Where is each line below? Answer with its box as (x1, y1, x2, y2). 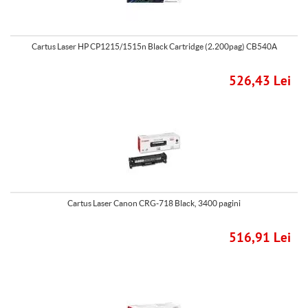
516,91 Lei (229, 231, 291, 245)
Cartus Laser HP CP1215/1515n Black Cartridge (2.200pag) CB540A (31, 41, 277, 52)
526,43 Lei (229, 74, 291, 89)
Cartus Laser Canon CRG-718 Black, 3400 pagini (67, 198, 241, 208)
